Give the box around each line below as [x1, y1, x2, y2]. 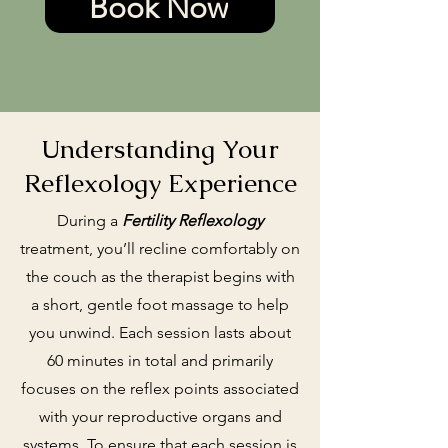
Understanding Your [41, 131, 279, 166]
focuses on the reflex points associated [21, 378, 299, 398]
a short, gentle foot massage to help [31, 294, 289, 314]
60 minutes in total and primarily [47, 350, 273, 370]
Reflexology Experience [23, 165, 297, 200]
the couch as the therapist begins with [25, 266, 295, 286]
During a [57, 210, 122, 230]
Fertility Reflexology [122, 210, 263, 230]
